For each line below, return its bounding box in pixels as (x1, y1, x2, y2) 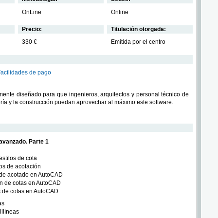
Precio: (22, 25, 42, 33)
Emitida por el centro (111, 38, 165, 46)
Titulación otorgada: (111, 25, 166, 33)
